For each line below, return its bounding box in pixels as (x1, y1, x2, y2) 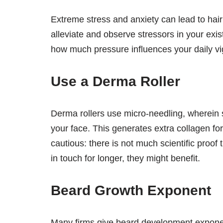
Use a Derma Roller (51, 74, 180, 90)
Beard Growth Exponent (51, 183, 211, 199)
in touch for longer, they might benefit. (51, 153, 200, 164)
